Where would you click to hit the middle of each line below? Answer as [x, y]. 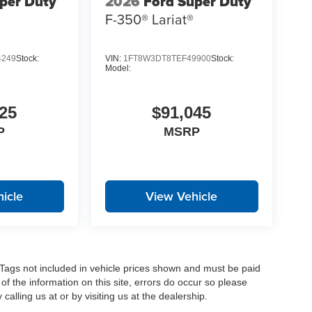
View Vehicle [182, 196]
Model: [118, 68]
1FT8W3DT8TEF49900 [167, 58]
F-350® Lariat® [149, 19]
